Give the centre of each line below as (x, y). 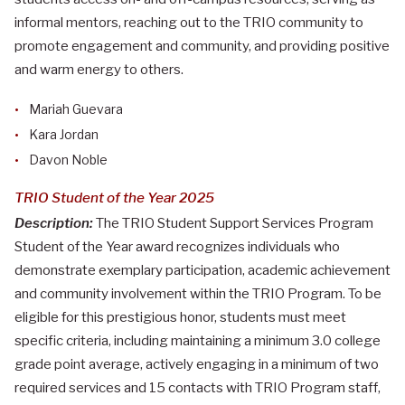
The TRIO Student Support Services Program (233, 223)
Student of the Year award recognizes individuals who (177, 246)
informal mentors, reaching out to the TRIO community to (189, 22)
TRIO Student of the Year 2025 (114, 197)
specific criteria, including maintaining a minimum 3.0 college (198, 340)
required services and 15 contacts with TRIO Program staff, (198, 387)
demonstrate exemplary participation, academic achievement (202, 270)
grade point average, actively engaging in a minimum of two (197, 364)
